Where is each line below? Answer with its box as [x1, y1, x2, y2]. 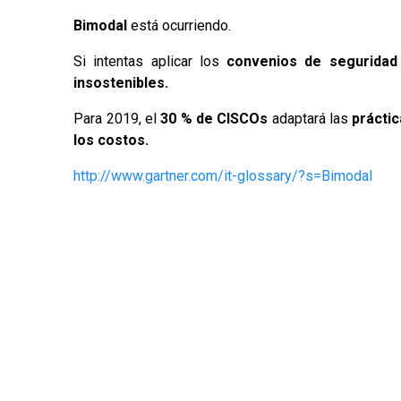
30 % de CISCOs [160, 109, 269, 127]
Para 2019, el [73, 109, 161, 127]
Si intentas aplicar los [73, 52, 219, 70]
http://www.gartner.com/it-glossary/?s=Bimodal [73, 166, 373, 184]
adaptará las [268, 109, 353, 127]
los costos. [73, 131, 149, 149]
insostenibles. [73, 73, 169, 91]
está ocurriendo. [127, 16, 232, 34]
